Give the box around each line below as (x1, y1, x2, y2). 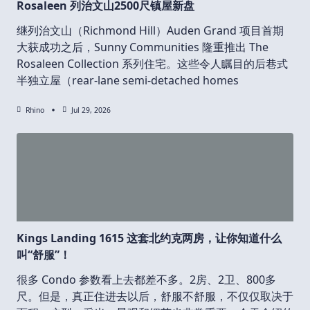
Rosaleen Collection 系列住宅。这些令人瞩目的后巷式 (17, 55, 288, 71)
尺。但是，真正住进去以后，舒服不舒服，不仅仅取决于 (17, 289, 293, 304)
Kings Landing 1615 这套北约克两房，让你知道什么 (17, 230, 282, 246)
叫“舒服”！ (17, 247, 71, 263)
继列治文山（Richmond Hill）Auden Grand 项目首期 (17, 22, 284, 38)
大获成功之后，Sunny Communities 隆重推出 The (17, 39, 268, 55)
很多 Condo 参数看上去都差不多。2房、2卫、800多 (17, 272, 276, 288)
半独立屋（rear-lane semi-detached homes (17, 72, 239, 88)
